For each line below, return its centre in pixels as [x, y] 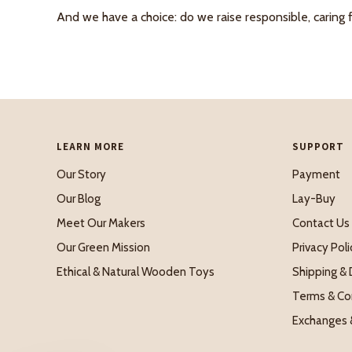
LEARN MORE [90, 146]
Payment [316, 174]
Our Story [81, 174]
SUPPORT [318, 146]
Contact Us [321, 223]
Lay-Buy [314, 198]
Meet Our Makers [101, 223]
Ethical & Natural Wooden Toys [136, 271]
